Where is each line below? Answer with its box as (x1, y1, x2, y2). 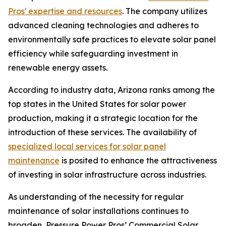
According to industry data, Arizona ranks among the (8, 85, 215, 95)
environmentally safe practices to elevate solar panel (8, 34, 216, 45)
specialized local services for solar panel (8, 141, 166, 152)
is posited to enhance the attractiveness (60, 155, 217, 166)
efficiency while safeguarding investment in (8, 48, 178, 59)
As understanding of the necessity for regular (8, 192, 184, 202)
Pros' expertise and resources (8, 6, 122, 17)
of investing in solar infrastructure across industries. (8, 169, 206, 180)
